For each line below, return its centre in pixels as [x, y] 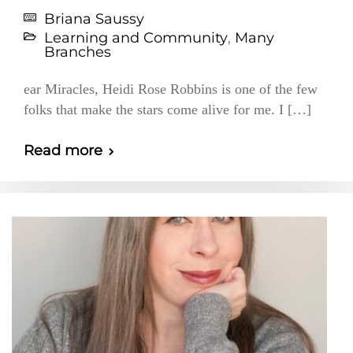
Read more [63, 150]
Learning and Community [136, 38]
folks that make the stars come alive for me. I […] [167, 110]
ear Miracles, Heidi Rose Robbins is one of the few [171, 89]
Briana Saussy [94, 19]
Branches [78, 52]
